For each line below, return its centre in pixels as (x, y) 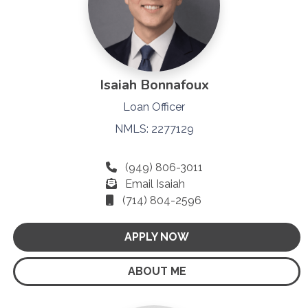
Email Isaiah (155, 184)
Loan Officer (154, 107)
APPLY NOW (157, 236)
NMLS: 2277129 (154, 129)
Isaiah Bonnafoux (154, 85)
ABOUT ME (157, 271)
